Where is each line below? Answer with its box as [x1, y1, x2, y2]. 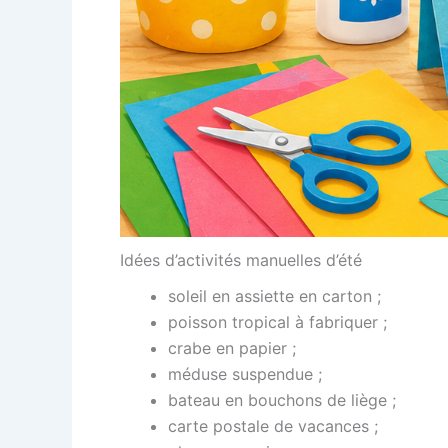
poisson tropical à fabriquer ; [168, 312, 387, 332]
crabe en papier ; [168, 338, 296, 358]
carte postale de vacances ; [168, 416, 378, 436]
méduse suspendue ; [168, 364, 322, 384]
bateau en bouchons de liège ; [168, 390, 396, 410]
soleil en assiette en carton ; [168, 286, 381, 306]
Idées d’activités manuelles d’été [120, 250, 362, 270]
